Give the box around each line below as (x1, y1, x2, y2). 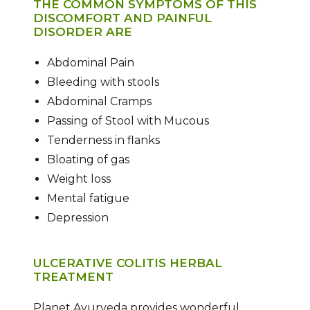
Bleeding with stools (46, 75, 159, 89)
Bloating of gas (46, 153, 129, 166)
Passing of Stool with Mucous (46, 114, 209, 127)
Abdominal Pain (46, 56, 134, 69)
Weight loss (46, 172, 111, 185)
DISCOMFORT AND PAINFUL (33, 11, 212, 26)
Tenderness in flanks (46, 134, 160, 147)
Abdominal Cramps (46, 95, 152, 108)
